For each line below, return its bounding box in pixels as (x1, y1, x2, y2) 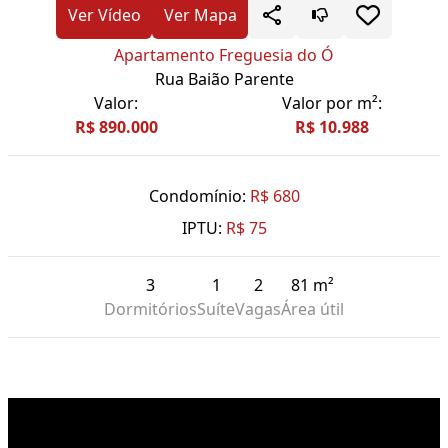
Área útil (281, 298, 344, 321)
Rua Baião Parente (154, 68, 294, 91)
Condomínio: (148, 185, 246, 208)
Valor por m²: (282, 92, 382, 115)
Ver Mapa (163, 4, 237, 27)
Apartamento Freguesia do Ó (114, 44, 334, 67)
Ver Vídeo (67, 4, 141, 27)
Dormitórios (104, 298, 197, 321)
